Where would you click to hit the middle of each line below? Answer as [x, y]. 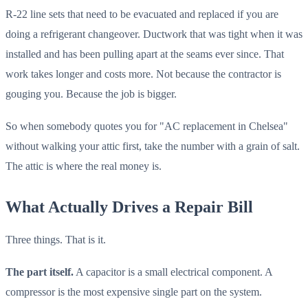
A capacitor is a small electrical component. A [173, 272]
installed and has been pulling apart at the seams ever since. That [145, 54]
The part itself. [40, 272]
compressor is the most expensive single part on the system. [134, 292]
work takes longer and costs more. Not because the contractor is [143, 74]
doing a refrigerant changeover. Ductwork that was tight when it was [154, 34]
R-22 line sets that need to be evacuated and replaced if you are [142, 14]
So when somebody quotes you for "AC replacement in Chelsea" [147, 126]
